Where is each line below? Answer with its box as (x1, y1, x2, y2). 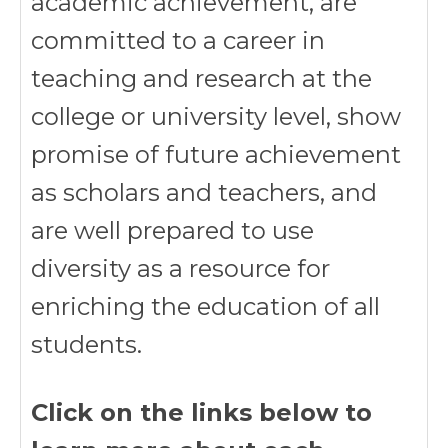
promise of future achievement (31, 140, 401, 169)
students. (31, 330, 142, 359)
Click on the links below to (31, 398, 372, 427)
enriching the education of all (31, 292, 380, 321)
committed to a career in (31, 26, 325, 55)
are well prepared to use (31, 216, 314, 245)
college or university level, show (31, 102, 401, 131)
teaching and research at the (31, 64, 372, 93)
